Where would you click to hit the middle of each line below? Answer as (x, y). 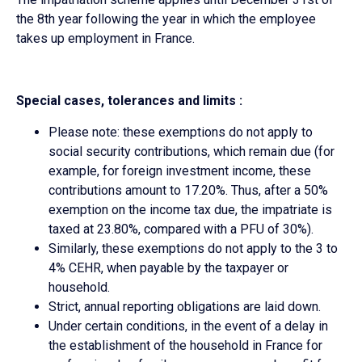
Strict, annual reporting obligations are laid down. (185, 306)
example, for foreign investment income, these (180, 170)
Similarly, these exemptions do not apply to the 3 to (193, 248)
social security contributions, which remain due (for (192, 151)
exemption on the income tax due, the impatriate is (190, 209)
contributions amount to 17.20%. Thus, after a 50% (188, 190)
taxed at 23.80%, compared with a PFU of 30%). (181, 229)
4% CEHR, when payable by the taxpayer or (168, 267)
